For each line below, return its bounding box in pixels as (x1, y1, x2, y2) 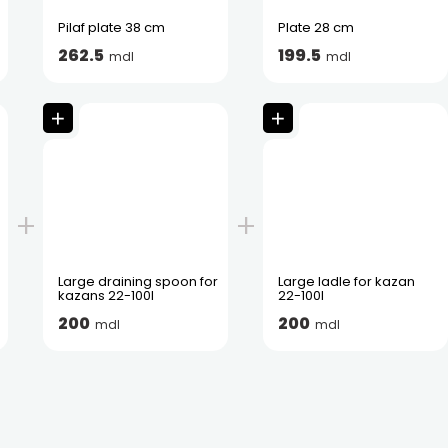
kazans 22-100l (57, 286, 154, 305)
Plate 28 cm (277, 18, 354, 37)
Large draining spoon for (57, 272, 218, 291)
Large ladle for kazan (277, 272, 415, 291)
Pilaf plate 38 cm (57, 18, 165, 37)
